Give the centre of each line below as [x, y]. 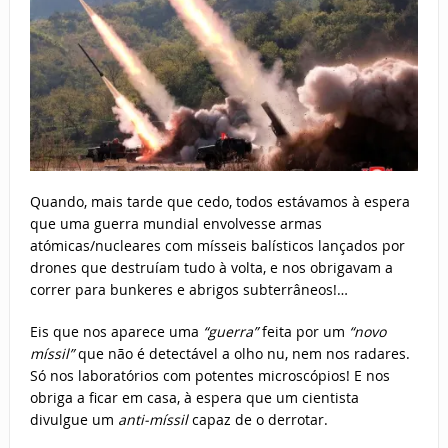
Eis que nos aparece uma [116, 331]
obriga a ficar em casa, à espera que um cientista [194, 397]
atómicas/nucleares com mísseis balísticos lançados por [217, 245]
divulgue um [73, 419]
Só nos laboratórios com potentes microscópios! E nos [209, 375]
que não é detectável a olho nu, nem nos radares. [243, 353]
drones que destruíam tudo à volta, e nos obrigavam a [211, 267]
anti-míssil [152, 419]
